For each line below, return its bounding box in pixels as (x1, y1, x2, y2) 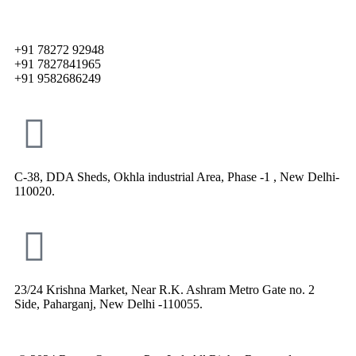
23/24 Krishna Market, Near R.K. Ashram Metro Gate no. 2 (14, 282, 315, 296)
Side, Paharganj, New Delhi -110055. (14, 296, 203, 311)
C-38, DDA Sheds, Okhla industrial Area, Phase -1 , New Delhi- (14, 169, 339, 184)
